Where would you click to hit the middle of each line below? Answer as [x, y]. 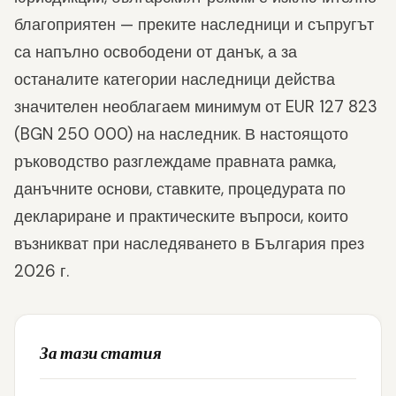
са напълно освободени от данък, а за [156, 52]
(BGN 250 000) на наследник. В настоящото [181, 134]
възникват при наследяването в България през [189, 244]
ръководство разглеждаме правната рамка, [175, 162]
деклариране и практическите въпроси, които [181, 217]
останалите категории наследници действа [175, 80]
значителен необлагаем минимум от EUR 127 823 [196, 107]
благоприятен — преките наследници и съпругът [194, 25]
